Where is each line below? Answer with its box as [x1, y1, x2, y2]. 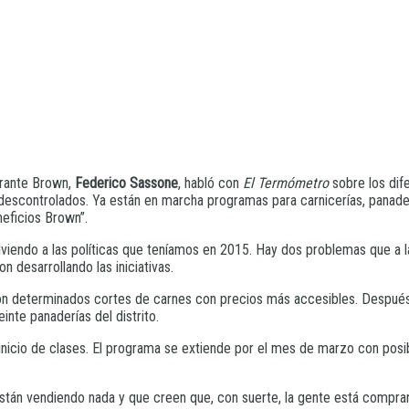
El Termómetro [243, 173, 329, 192]
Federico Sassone [75, 173, 178, 192]
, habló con [178, 173, 243, 192]
